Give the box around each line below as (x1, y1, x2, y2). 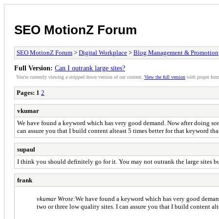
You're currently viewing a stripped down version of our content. (16, 74, 144, 80)
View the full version (144, 74, 185, 80)
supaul (17, 145, 35, 153)
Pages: (17, 88, 35, 96)
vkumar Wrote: (37, 195, 75, 202)
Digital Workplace (79, 48, 127, 56)
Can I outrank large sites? (55, 64, 125, 72)
